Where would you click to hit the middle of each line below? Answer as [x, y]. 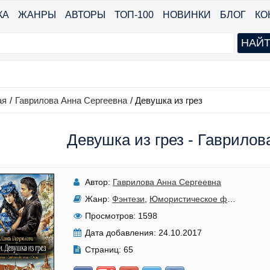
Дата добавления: [121, 233]
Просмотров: [111, 216]
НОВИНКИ [187, 15]
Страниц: [103, 250]
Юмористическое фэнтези [189, 199]
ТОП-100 [134, 15]
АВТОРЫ [85, 15]
